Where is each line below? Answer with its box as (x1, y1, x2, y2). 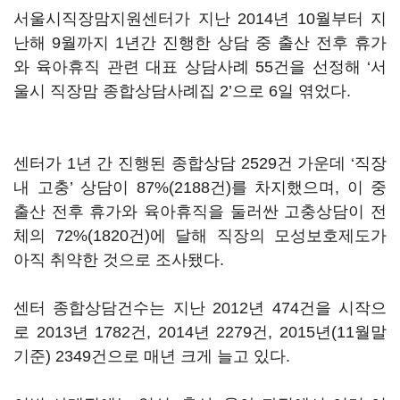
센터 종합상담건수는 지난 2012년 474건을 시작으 (13, 299, 387, 317)
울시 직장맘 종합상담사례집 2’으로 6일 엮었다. (13, 82, 351, 100)
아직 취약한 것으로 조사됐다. (13, 251, 224, 269)
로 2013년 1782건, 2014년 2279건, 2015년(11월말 (13, 323, 387, 341)
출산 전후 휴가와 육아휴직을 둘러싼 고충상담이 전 (13, 203, 387, 221)
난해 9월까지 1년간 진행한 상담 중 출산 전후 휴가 (13, 34, 387, 52)
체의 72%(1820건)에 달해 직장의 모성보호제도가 (13, 227, 387, 245)
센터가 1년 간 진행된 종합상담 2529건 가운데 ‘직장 (13, 154, 387, 172)
